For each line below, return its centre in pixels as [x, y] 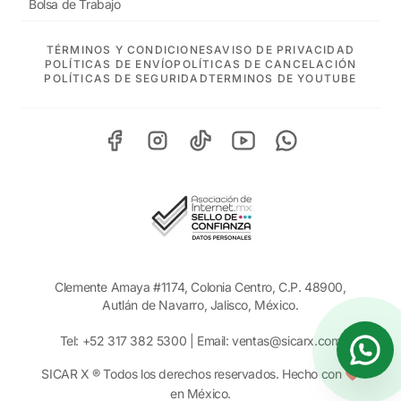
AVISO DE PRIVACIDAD [285, 50]
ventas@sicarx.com [287, 341]
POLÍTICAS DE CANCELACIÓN [265, 64]
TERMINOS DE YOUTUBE [282, 78]
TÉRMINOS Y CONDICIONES [130, 50]
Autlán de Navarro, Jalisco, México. [200, 305]
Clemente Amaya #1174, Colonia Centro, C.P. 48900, [200, 287]
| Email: [209, 341]
